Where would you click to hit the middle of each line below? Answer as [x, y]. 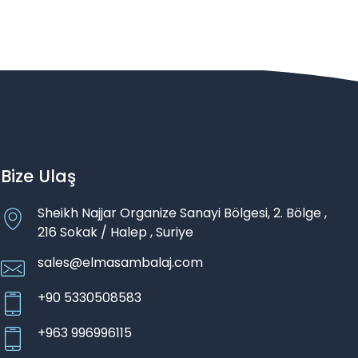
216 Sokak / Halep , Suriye [116, 232]
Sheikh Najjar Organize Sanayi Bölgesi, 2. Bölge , [183, 213]
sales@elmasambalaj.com [121, 262]
